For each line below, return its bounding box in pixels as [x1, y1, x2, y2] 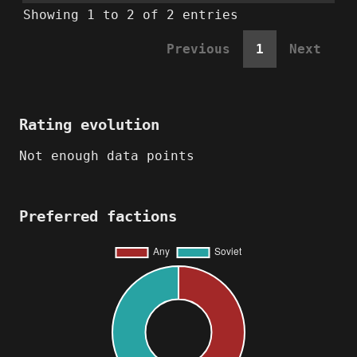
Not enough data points [19, 148, 194, 164]
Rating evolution [19, 116, 159, 134]
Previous [167, 41, 230, 57]
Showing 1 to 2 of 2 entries [23, 7, 238, 23]
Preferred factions [19, 208, 177, 226]
